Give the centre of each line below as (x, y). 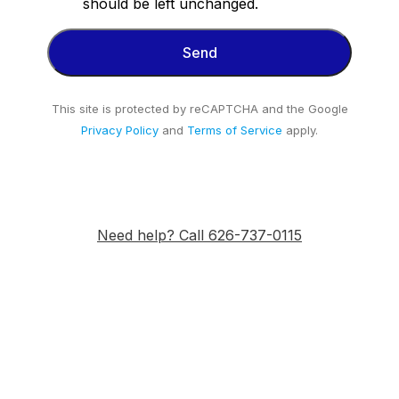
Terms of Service (235, 130)
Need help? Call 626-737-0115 (199, 236)
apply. (300, 130)
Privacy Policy (120, 130)
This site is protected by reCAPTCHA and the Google (199, 109)
